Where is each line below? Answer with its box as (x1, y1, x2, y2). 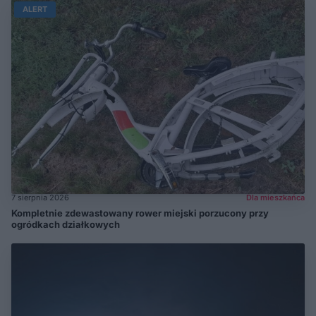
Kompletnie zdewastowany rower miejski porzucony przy (11, 207, 269, 219)
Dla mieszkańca (246, 193, 305, 202)
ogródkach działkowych (11, 219, 120, 230)
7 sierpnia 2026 (11, 193, 69, 202)
